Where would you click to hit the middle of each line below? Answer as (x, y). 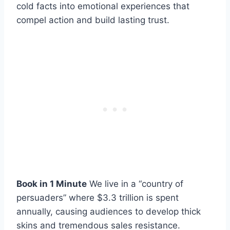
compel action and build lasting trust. (93, 20)
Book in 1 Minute (52, 184)
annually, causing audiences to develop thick (109, 211)
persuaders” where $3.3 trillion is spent (98, 197)
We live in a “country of (135, 184)
